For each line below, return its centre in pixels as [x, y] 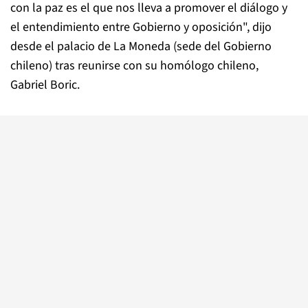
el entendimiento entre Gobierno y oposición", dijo [141, 27]
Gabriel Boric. [45, 85]
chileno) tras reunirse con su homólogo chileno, [134, 66]
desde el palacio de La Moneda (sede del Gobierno [141, 47]
